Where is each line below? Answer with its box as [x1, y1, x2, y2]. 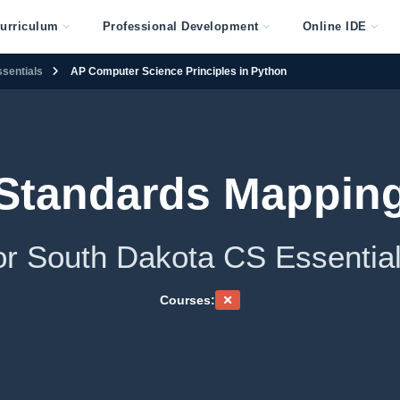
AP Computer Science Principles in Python [71, 64, 287, 78]
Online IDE [302, 20, 367, 33]
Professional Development [102, 20, 259, 33]
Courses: [159, 293, 215, 307]
